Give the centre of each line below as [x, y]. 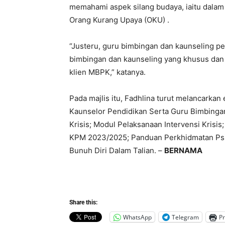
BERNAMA [183, 151]
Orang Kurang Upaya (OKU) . [119, 20]
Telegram [185, 217]
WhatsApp [137, 217]
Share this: [83, 203]
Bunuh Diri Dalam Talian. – [117, 151]
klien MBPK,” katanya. [107, 72]
